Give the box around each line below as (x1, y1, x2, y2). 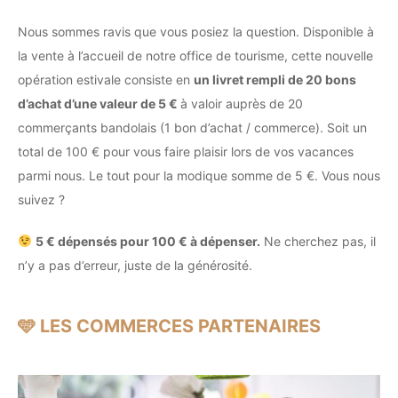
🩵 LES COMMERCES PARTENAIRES (18, 315, 321, 337)
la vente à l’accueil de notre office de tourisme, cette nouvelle (18, 48, 373, 63)
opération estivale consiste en (18, 72, 194, 87)
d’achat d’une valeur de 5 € (18, 96, 180, 111)
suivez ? (18, 192, 65, 207)
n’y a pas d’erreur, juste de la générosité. (18, 258, 252, 273)
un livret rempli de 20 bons (194, 72, 356, 87)
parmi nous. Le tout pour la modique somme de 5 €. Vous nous (18, 168, 380, 183)
